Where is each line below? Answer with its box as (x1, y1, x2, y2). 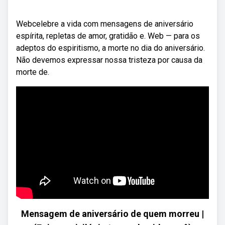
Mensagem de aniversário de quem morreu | (21, 208, 204, 219)
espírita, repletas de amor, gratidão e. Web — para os (16, 31, 200, 41)
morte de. (16, 67, 49, 77)
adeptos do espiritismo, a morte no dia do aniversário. (16, 43, 205, 53)
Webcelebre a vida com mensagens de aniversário (16, 19, 193, 29)
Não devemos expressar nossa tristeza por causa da (16, 55, 202, 65)
